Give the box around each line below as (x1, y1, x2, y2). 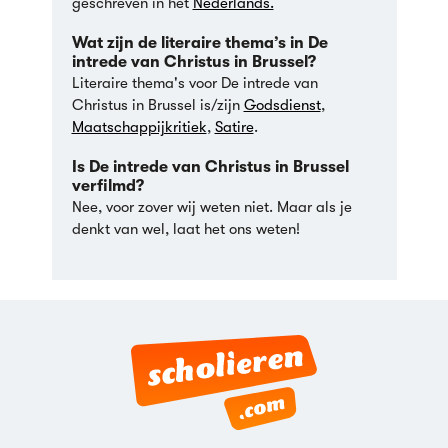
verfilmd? (71, 176, 144, 195)
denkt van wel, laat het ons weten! (71, 219, 300, 238)
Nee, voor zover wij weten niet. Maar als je (71, 197, 352, 216)
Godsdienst (243, 95, 321, 114)
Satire (214, 117, 254, 136)
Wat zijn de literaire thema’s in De (71, 33, 328, 52)
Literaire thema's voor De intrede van (71, 73, 318, 92)
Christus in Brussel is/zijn (71, 95, 244, 114)
